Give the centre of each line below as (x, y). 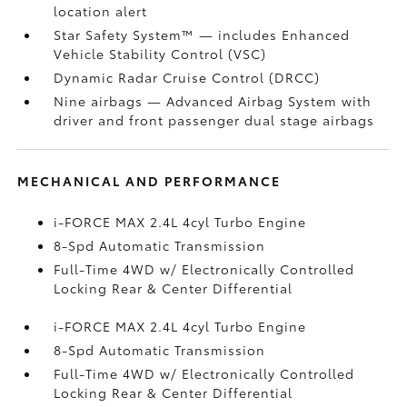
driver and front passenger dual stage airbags (214, 119)
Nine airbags (101, 100)
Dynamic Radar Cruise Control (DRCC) (187, 77)
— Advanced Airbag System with (260, 100)
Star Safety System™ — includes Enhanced (202, 34)
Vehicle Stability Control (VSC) (160, 53)
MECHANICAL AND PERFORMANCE (149, 180)
